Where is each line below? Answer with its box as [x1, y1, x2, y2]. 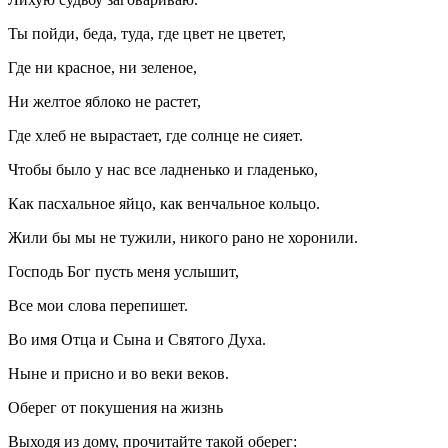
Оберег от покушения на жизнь [8, 398, 223, 416]
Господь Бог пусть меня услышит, [8, 262, 239, 280]
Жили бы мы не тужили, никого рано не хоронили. [8, 228, 358, 246]
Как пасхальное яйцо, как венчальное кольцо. [8, 194, 320, 212]
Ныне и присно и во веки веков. [8, 364, 229, 382]
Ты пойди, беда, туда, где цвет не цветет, [8, 24, 286, 42]
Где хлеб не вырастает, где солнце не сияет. [8, 126, 303, 144]
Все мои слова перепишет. [8, 296, 188, 314]
